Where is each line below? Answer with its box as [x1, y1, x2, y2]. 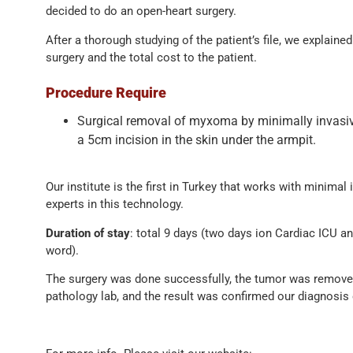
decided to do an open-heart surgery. [45, 4, 236, 19]
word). [45, 243, 79, 258]
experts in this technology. [45, 197, 184, 212]
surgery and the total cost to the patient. [45, 50, 257, 65]
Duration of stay [45, 225, 130, 240]
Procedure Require [45, 84, 166, 101]
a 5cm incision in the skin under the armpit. [76, 132, 316, 147]
